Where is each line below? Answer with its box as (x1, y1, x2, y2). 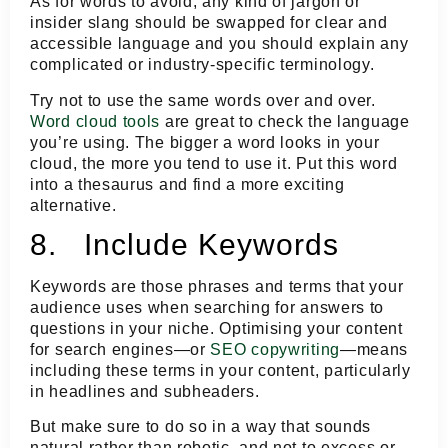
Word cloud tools (30, 112, 161, 130)
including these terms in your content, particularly (30, 361, 411, 379)
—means (339, 340, 409, 358)
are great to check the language (160, 112, 410, 130)
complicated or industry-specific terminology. (30, 56, 375, 74)
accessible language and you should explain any (30, 35, 409, 53)
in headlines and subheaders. (30, 382, 260, 400)
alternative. (30, 196, 117, 214)
